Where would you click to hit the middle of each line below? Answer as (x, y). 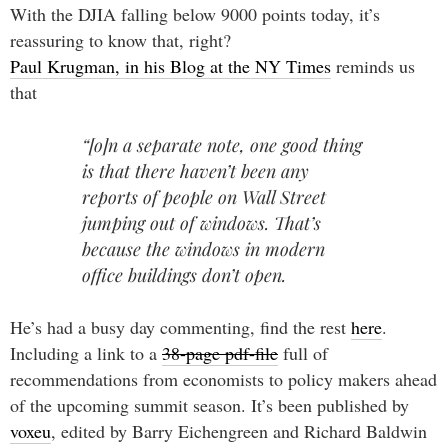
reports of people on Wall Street (204, 196)
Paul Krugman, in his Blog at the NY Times (170, 66)
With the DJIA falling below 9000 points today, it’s (195, 14)
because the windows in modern (203, 248)
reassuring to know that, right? (120, 40)
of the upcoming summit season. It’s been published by (209, 405)
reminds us (373, 66)
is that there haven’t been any (195, 170)
